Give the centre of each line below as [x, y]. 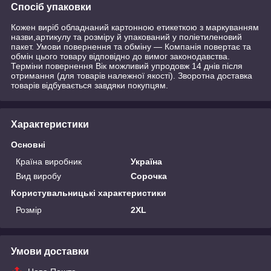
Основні [28, 144]
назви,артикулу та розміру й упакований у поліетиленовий [126, 37]
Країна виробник [49, 161]
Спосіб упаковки [51, 7]
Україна [147, 161]
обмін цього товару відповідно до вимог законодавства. [120, 56]
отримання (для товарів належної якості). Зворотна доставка [132, 75]
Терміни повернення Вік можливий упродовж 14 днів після [127, 66]
